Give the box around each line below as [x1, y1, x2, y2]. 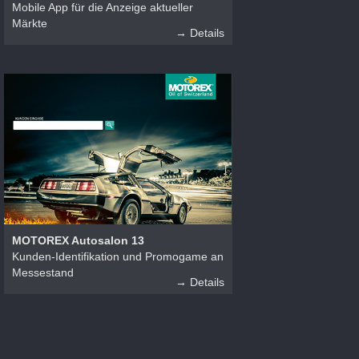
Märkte [12, 16, 47, 30]
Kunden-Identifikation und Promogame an [12, 249, 224, 263]
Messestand [12, 265, 74, 279]
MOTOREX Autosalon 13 [12, 233, 144, 247]
